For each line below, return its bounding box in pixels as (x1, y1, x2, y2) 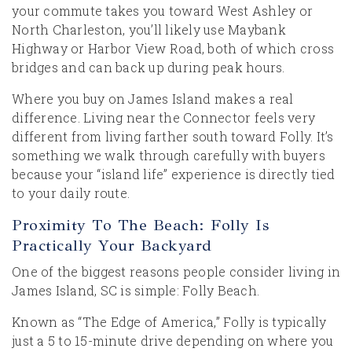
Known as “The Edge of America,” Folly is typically (12, 313, 327, 330)
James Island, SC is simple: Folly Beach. (12, 282, 259, 299)
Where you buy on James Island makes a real (12, 90, 294, 107)
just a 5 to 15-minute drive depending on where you (12, 332, 334, 349)
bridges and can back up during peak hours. (12, 59, 285, 75)
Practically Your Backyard (12, 236, 212, 255)
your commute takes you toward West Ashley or (12, 2, 313, 19)
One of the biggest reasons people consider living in (12, 263, 340, 280)
